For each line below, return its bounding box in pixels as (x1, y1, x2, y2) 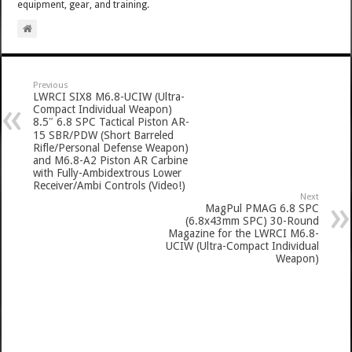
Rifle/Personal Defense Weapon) (33, 141, 189, 154)
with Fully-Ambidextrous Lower (33, 166, 182, 179)
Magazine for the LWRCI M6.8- (167, 226, 319, 240)
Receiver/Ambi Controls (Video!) (33, 178, 186, 192)
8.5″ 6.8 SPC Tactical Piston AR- (33, 115, 190, 128)
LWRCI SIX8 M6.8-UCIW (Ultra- (33, 90, 185, 103)
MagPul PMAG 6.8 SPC (204, 201, 319, 214)
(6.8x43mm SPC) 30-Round (185, 214, 319, 227)
